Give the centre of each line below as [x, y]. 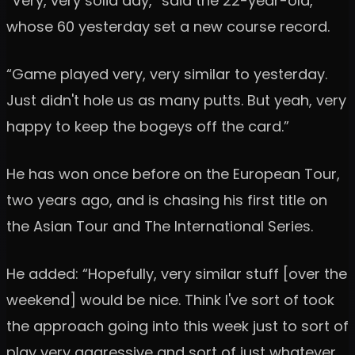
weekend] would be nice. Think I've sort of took [170, 300]
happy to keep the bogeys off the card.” [148, 126]
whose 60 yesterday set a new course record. [168, 26]
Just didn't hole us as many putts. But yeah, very [176, 100]
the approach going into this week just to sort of [177, 326]
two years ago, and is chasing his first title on [167, 200]
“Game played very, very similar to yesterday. [167, 74]
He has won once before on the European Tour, [173, 174]
